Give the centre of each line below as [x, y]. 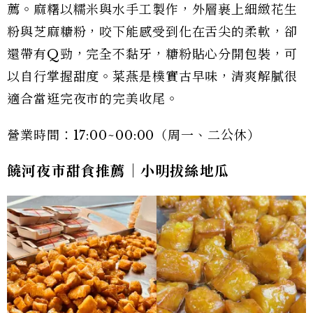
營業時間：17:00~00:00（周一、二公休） [134, 135]
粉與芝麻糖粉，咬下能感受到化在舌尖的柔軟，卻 [152, 32]
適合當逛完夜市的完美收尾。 [93, 99]
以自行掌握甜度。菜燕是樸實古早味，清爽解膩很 [152, 77]
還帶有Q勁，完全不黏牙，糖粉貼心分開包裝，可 [152, 54]
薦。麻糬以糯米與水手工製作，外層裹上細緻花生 [152, 9]
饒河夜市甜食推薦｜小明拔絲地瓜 [118, 171]
